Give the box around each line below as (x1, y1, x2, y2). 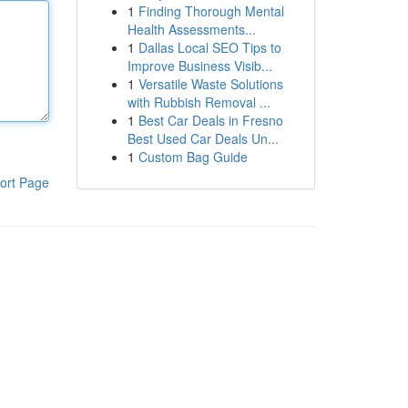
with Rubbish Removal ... (127, 93, 270, 111)
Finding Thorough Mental (138, 2, 284, 20)
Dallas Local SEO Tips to (138, 38, 281, 56)
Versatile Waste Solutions (138, 75, 283, 93)
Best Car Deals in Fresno (138, 111, 283, 129)
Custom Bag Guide (138, 148, 248, 166)
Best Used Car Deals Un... (127, 129, 279, 148)
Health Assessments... (127, 20, 256, 38)
